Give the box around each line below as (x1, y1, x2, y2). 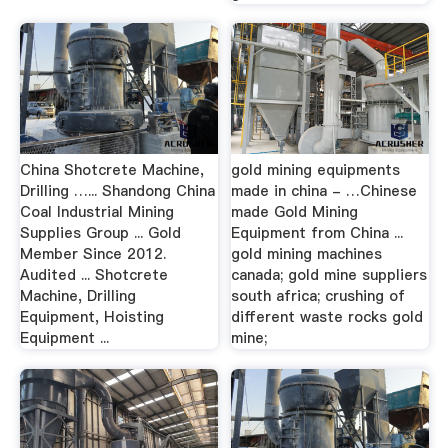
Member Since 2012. (19, 244, 166, 264)
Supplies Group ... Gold (19, 223, 181, 243)
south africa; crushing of (231, 286, 406, 306)
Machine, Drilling (19, 286, 136, 306)
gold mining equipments (231, 160, 401, 180)
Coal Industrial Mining (19, 202, 174, 222)
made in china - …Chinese (231, 181, 418, 201)
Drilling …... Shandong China (19, 181, 215, 201)
